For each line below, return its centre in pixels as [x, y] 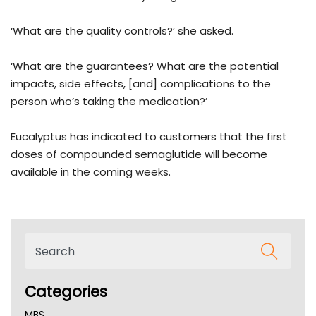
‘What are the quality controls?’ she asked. [122, 31]
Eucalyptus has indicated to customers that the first [149, 137]
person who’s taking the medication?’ [109, 102]
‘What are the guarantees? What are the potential [145, 66]
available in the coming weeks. [91, 172]
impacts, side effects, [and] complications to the [141, 84]
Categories [66, 292]
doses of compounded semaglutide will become [139, 154]
